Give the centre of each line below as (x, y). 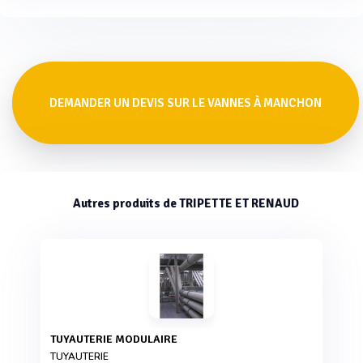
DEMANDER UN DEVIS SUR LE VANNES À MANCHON (186, 103)
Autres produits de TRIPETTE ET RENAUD (186, 204)
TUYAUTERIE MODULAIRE (117, 340)
